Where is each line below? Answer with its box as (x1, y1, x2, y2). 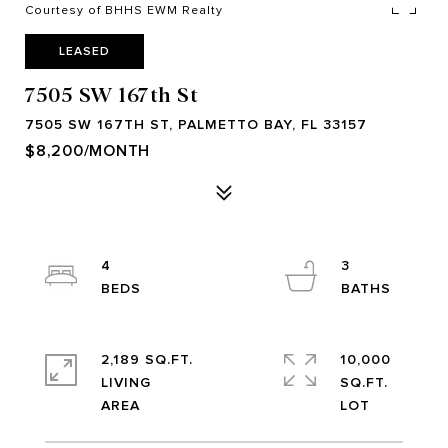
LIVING (101, 374, 151, 391)
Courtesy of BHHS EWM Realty (25, 3, 223, 17)
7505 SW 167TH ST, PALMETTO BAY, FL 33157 (25, 116, 367, 133)
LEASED (59, 44, 110, 58)
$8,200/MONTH (25, 142, 150, 160)
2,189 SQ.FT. (101, 351, 193, 368)
